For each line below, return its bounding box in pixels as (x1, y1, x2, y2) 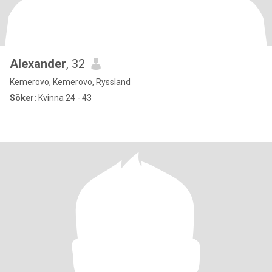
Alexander (10, 56, 66, 71)
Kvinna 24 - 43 (36, 93, 92, 103)
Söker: (10, 93, 36, 103)
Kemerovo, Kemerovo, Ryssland (10, 77, 131, 87)
